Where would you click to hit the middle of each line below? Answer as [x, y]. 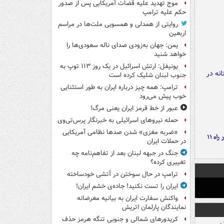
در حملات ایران [166, 141]
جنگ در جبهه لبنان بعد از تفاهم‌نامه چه [125, 153]
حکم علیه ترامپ [164, 12]
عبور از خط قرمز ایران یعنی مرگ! [134, 108]
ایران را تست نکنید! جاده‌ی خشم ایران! [127, 186]
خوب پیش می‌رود [163, 96]
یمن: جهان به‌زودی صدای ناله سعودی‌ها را [122, 45]
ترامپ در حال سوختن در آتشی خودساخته [122, 174]
